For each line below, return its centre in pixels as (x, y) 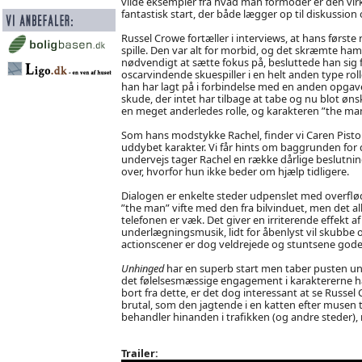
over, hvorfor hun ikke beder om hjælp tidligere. (235, 171)
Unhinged (142, 268)
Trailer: (139, 353)
